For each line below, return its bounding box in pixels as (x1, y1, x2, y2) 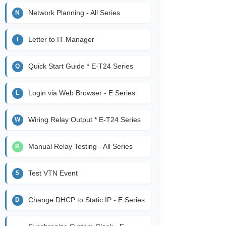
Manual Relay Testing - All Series (28, 142, 133, 151)
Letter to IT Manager (28, 35, 94, 44)
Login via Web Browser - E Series (28, 89, 135, 97)
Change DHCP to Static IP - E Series (28, 196, 145, 204)
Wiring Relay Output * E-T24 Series (28, 116, 141, 124)
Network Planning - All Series (28, 9, 120, 17)
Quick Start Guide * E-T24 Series (28, 62, 133, 71)
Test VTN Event (28, 169, 78, 178)
